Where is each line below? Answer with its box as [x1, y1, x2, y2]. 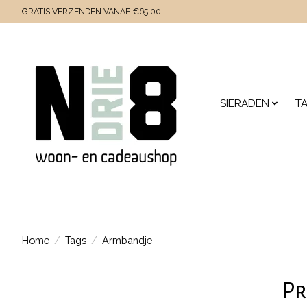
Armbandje [101, 234, 152, 246]
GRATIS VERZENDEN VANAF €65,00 [22, 6, 161, 16]
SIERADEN [219, 97, 269, 110]
